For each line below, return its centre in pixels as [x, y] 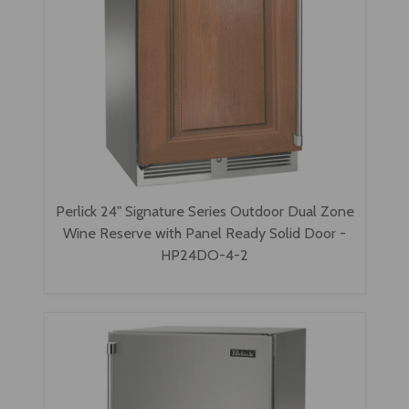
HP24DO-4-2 [204, 255]
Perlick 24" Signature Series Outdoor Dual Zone [204, 211]
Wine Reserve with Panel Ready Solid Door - [204, 233]
